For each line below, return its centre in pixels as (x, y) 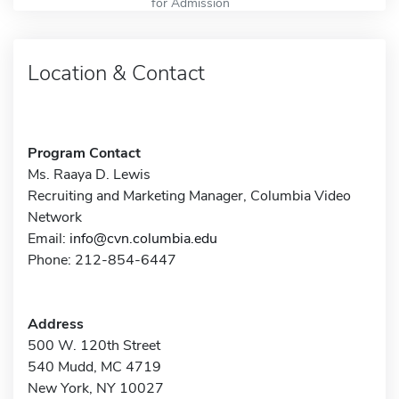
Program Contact (84, 153)
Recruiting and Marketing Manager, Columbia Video (189, 195)
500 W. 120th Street (94, 345)
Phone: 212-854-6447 (102, 260)
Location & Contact (116, 73)
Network (55, 217)
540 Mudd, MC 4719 (94, 366)
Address (56, 324)
